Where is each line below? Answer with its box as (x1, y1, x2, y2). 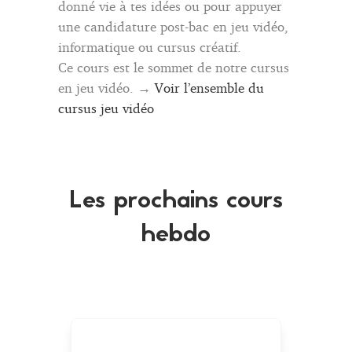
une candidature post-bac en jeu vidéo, (58, 17, 288, 35)
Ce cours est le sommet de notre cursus (58, 58, 289, 75)
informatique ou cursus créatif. (58, 38, 241, 55)
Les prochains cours (69, 181, 283, 221)
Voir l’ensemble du (155, 79, 264, 96)
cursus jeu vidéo (58, 99, 154, 116)
